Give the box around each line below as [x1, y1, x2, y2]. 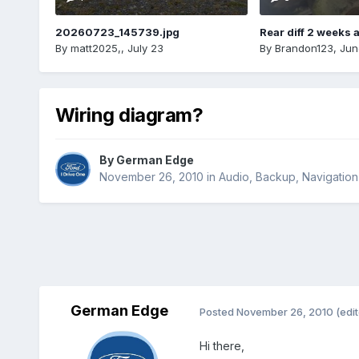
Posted [199, 305, 236, 318]
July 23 [127, 41, 163, 54]
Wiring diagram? [54, 103, 204, 127]
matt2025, [70, 41, 121, 54]
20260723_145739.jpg [54, 25, 179, 38]
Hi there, [199, 339, 244, 353]
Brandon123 [274, 41, 333, 54]
